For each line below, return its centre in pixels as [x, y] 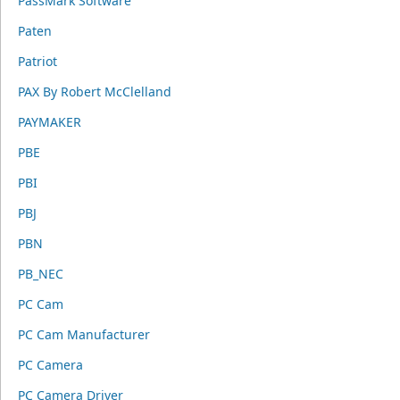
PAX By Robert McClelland [94, 92]
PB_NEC [40, 274]
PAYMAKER [49, 122]
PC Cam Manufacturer [83, 334]
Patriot [37, 61]
